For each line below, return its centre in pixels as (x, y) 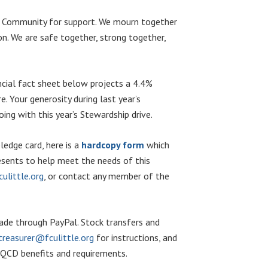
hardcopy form (113, 145)
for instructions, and (135, 237)
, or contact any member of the (106, 176)
